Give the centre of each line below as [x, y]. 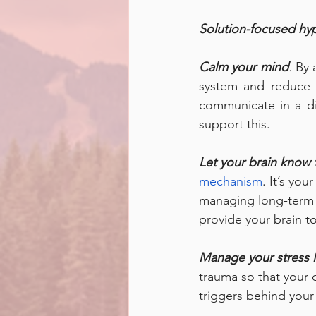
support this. [236, 124]
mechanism [231, 181]
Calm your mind [244, 67]
